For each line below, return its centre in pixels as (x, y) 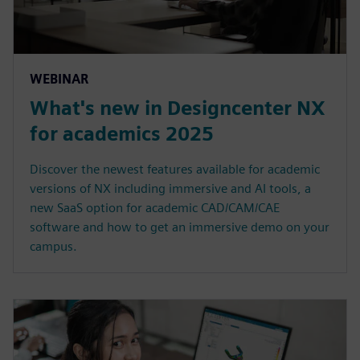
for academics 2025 (122, 134)
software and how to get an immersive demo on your (180, 227)
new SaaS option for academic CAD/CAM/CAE (155, 208)
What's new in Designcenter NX (178, 108)
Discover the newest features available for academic (175, 170)
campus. (53, 247)
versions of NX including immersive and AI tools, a (170, 189)
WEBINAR (59, 80)
